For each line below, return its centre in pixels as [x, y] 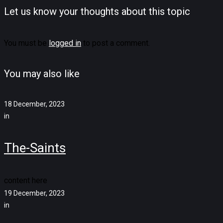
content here [26, 180]
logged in [65, 43]
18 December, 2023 [34, 104]
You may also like [42, 74]
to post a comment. [115, 43]
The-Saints [35, 148]
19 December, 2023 [34, 193]
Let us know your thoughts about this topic [97, 12]
